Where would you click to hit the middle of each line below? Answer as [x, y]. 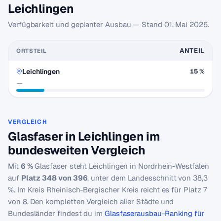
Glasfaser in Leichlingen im [84, 136]
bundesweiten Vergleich [77, 150]
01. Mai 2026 [186, 24]
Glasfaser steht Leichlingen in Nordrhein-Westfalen [121, 166]
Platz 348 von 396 [54, 178]
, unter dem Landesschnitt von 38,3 [147, 178]
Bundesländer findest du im [56, 213]
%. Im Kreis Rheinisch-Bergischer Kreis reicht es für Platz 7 [108, 190]
